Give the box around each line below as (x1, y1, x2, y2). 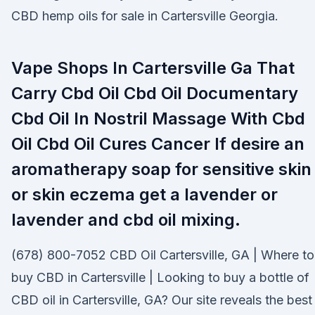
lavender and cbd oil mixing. (11, 210, 240, 230)
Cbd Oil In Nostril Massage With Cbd (11, 108, 305, 129)
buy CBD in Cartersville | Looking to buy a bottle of (11, 270, 309, 285)
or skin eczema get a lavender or (11, 184, 278, 205)
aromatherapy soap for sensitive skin (11, 159, 311, 179)
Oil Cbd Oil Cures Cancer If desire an (11, 134, 304, 154)
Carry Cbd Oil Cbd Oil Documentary (11, 83, 298, 103)
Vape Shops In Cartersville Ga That (11, 58, 295, 78)
